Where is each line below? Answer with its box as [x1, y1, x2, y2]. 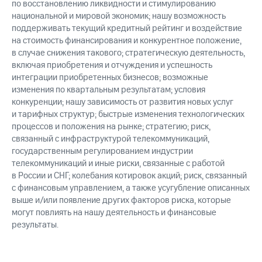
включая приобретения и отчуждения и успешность [12, 59, 212, 72]
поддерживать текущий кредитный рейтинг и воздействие [12, 22, 242, 35]
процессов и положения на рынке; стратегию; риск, [12, 120, 211, 133]
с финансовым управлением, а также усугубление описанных [12, 182, 250, 195]
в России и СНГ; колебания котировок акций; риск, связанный [12, 170, 247, 182]
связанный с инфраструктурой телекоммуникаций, [12, 133, 209, 146]
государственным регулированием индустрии [12, 145, 193, 158]
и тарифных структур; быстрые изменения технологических [12, 108, 244, 121]
